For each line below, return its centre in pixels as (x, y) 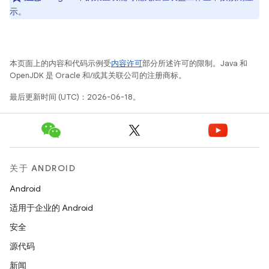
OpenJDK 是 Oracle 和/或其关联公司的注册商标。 (98, 75)
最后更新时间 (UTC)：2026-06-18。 (75, 97)
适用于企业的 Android (51, 208)
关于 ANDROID (43, 168)
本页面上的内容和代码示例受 (60, 63)
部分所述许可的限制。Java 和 (195, 63)
